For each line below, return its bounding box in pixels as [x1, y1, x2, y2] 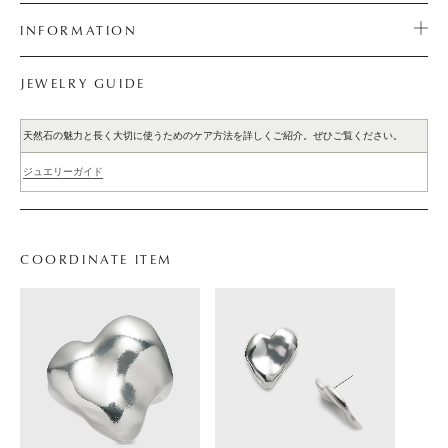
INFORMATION [20, 21, 138, 39]
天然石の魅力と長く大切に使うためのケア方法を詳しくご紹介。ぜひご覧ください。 [23, 130, 403, 141]
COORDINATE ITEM [20, 250, 173, 268]
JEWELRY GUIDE [20, 74, 146, 92]
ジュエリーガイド [23, 166, 103, 177]
